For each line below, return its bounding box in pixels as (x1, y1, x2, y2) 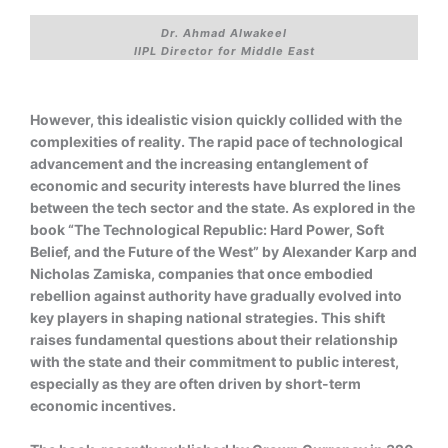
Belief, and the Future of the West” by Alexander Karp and (30, 242, 417, 260)
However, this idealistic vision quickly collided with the (30, 110, 402, 128)
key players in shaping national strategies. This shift (30, 308, 385, 326)
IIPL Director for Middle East (133, 43, 315, 58)
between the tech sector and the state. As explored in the (30, 198, 415, 216)
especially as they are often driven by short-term (30, 374, 361, 392)
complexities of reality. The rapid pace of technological (30, 132, 403, 150)
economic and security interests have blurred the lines (30, 176, 401, 194)
